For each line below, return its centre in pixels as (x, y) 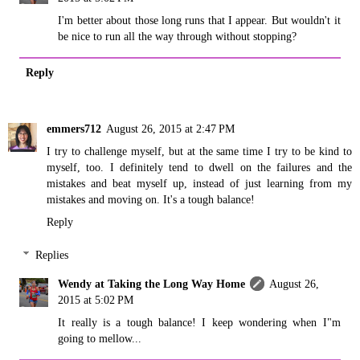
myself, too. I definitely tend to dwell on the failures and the (199, 167)
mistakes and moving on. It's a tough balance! (151, 199)
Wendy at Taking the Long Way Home (152, 284)
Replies (52, 255)
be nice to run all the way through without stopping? (178, 36)
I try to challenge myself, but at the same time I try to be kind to (199, 151)
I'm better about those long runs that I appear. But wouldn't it (199, 20)
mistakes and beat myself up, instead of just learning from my (199, 183)
